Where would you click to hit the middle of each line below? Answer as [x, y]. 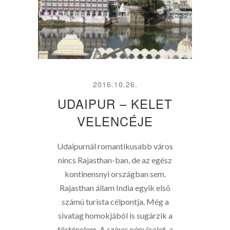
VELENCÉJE [115, 121]
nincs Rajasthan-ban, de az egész [115, 160]
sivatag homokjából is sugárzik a [115, 215]
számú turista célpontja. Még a [115, 202]
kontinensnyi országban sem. [115, 174]
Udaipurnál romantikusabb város [115, 146]
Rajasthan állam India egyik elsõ [115, 188]
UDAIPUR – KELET [115, 103]
